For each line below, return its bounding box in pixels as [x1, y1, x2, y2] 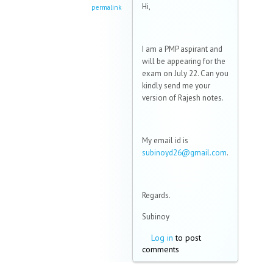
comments [142, 244, 179, 255]
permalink [91, 3, 121, 12]
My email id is [142, 135, 188, 146]
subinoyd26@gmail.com [142, 147, 227, 158]
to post [173, 232, 201, 244]
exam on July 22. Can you [142, 68, 229, 79]
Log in [151, 232, 173, 244]
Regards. [142, 190, 171, 201]
